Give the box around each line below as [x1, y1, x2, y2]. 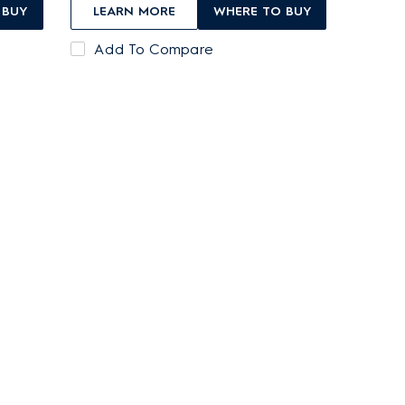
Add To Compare [93, 41, 213, 58]
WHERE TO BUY [212, 3, 312, 19]
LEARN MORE [92, 3, 175, 19]
